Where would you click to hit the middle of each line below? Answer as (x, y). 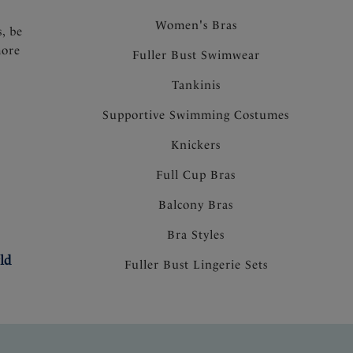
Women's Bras (196, 25)
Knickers (196, 145)
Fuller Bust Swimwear (196, 55)
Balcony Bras (196, 204)
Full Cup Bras (196, 175)
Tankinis (196, 85)
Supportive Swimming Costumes (196, 115)
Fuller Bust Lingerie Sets (196, 264)
